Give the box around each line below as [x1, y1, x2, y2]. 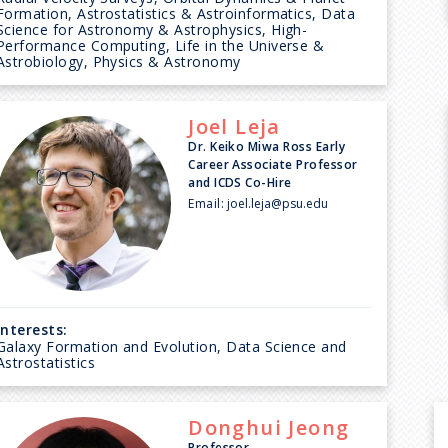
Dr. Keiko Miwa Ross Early [188, 137, 346, 155]
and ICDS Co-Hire [188, 173, 292, 191]
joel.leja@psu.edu [227, 194, 329, 212]
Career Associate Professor [188, 155, 358, 173]
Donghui [188, 413, 282, 441]
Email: [188, 194, 224, 212]
